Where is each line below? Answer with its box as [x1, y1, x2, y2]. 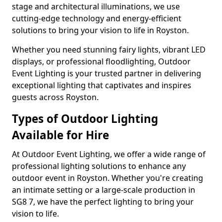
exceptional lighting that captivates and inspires [12, 80, 191, 91]
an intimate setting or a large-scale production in [12, 184, 195, 195]
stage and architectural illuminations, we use [12, 1, 180, 12]
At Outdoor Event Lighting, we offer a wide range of [12, 149, 206, 160]
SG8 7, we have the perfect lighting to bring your [12, 196, 194, 207]
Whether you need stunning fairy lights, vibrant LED [12, 44, 206, 55]
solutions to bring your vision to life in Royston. [12, 25, 189, 36]
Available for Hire [12, 127, 109, 143]
